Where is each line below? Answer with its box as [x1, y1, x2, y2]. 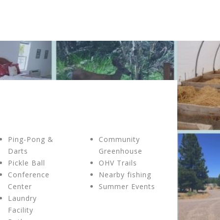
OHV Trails [99, 158, 137, 167]
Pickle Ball [8, 158, 45, 167]
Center [8, 182, 32, 191]
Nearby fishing [99, 170, 151, 179]
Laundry [8, 193, 37, 203]
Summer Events [99, 182, 155, 191]
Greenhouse [99, 146, 145, 156]
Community [99, 135, 140, 144]
